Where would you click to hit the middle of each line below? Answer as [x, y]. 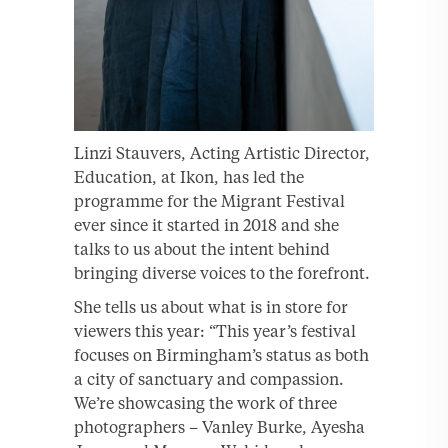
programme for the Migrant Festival [209, 200]
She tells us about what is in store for [211, 306]
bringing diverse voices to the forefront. [222, 272]
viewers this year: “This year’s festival [215, 330]
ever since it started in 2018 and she [206, 224]
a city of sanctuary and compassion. [209, 378]
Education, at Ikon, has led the [189, 176]
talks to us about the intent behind [202, 248]
